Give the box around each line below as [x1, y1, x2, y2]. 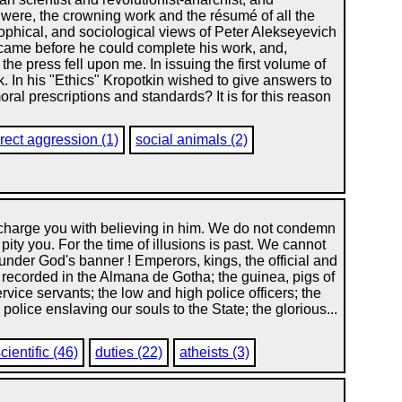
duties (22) [95, 345, 163, 360]
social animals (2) [135, 132, 249, 147]
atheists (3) [179, 345, 250, 360]
